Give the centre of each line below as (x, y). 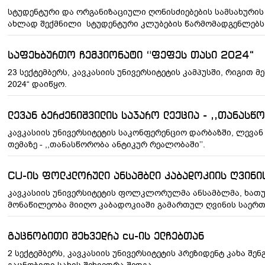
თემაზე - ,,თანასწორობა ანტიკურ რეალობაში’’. (106, 145)
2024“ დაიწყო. (37, 84)
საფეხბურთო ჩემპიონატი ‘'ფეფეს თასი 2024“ (131, 56)
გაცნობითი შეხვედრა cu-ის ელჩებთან (106, 237)
